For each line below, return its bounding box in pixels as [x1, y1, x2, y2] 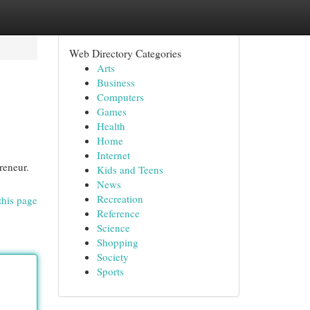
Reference [96, 206, 140, 220]
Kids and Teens [96, 163, 163, 176]
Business [96, 75, 135, 89]
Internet [96, 148, 130, 162]
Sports [96, 264, 124, 278]
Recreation [96, 192, 143, 206]
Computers [96, 90, 144, 104]
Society [96, 250, 129, 264]
